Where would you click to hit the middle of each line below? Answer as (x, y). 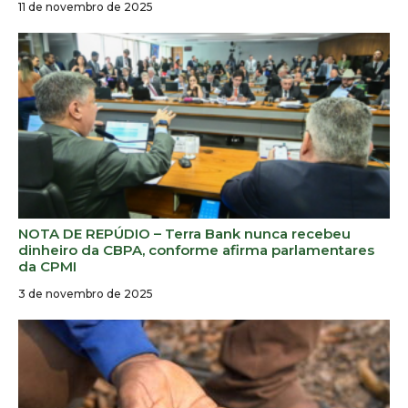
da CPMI (47, 266)
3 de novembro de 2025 (86, 293)
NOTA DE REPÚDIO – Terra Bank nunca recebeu (184, 233)
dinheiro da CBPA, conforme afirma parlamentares (196, 250)
